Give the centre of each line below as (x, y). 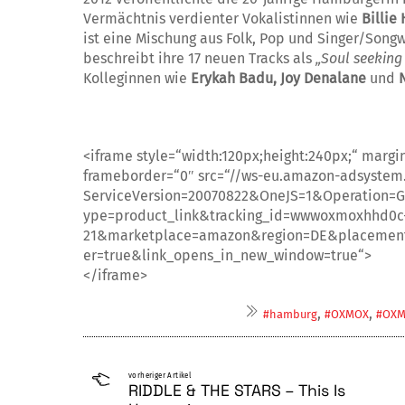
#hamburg (290, 315)
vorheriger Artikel (160, 376)
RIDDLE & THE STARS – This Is (237, 391)
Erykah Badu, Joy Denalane (280, 79)
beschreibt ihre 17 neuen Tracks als (199, 59)
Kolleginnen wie (137, 79)
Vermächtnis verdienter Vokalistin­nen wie (222, 19)
